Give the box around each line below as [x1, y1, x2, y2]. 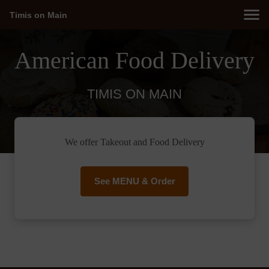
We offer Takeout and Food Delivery [64, 137, 205, 147]
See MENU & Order [94, 176, 175, 186]
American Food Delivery [14, 46, 255, 74]
